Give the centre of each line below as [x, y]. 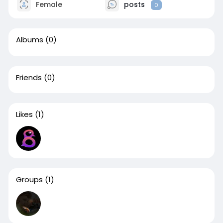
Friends [29, 77]
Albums [29, 40]
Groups [29, 179]
